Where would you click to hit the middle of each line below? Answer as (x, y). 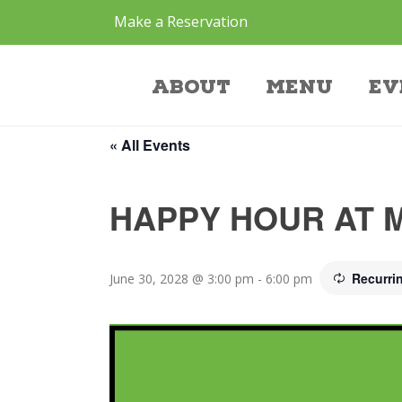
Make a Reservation (181, 22)
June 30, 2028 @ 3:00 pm (182, 279)
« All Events (150, 145)
